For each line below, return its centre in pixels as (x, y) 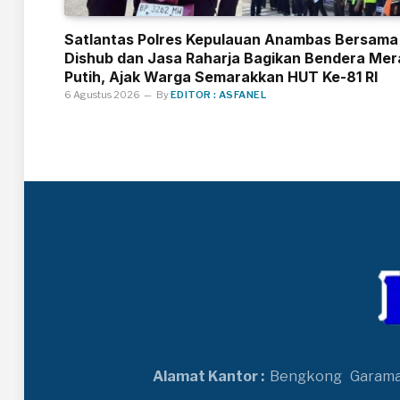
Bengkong (307, 377)
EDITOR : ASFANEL (219, 94)
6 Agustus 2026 (102, 94)
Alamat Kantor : (208, 377)
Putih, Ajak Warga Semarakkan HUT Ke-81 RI (221, 76)
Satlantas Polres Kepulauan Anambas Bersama (231, 39)
